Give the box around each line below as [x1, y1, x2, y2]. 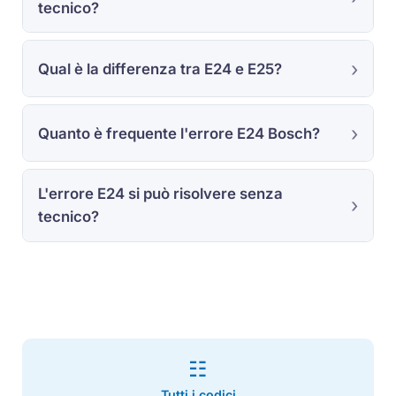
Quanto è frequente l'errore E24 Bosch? [37, 124, 320, 142]
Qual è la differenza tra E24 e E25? [37, 59, 282, 78]
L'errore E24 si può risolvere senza [37, 185, 283, 203]
